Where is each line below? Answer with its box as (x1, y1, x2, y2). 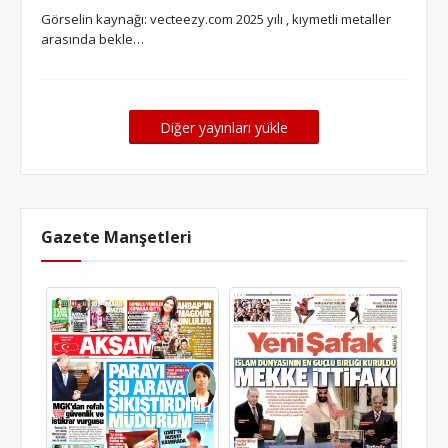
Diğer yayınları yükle (160, 118, 288, 137)
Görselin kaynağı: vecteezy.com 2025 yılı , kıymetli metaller (41, 10, 391, 28)
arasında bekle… (41, 30, 144, 48)
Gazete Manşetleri (41, 226, 192, 248)
